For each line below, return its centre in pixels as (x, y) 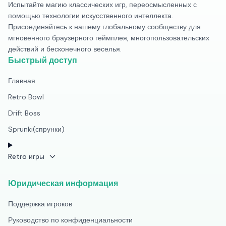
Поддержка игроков (40, 204)
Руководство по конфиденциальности (70, 220)
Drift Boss (24, 113)
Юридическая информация (63, 183)
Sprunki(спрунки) (36, 129)
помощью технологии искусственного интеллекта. (91, 16)
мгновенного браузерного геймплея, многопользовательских (109, 38)
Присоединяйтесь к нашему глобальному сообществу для (104, 27)
